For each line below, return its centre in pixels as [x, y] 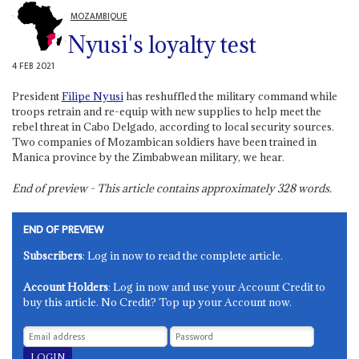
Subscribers [53, 256]
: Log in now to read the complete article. [183, 256]
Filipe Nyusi [92, 97]
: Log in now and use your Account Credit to [217, 287]
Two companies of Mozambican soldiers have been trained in [164, 142]
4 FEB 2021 [33, 66]
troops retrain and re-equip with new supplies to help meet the [166, 112]
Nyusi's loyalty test [161, 44]
